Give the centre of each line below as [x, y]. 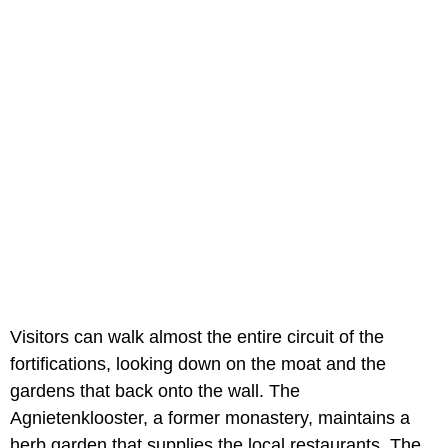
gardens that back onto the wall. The [155, 390]
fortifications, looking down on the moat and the [198, 363]
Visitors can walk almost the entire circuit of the [197, 336]
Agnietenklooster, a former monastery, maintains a [210, 417]
